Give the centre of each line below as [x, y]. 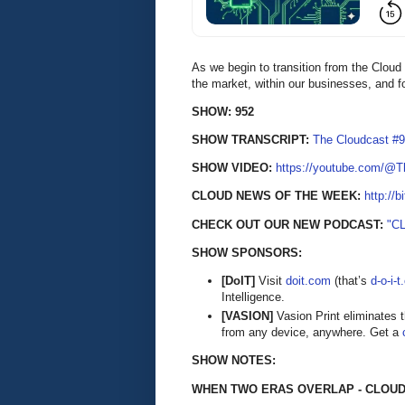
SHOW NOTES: [234, 361]
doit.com [308, 280]
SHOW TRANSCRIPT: [252, 139]
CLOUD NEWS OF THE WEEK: [278, 196]
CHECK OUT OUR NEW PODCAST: [289, 224]
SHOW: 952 [223, 111]
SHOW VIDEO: [234, 168]
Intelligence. [253, 297]
